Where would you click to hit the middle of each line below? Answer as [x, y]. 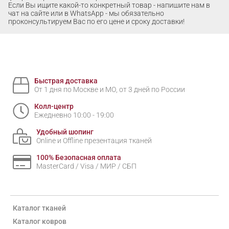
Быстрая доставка [66, 81]
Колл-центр [54, 107]
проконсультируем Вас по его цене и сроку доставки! [96, 22]
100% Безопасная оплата [79, 158]
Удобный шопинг [65, 132]
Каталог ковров [40, 222]
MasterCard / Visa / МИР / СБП [86, 166]
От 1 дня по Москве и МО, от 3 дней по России [110, 90]
